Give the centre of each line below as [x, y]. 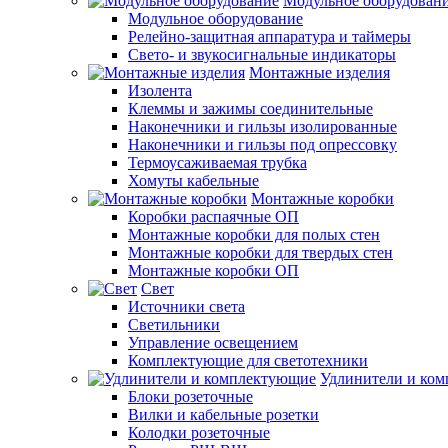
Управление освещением [213, 342]
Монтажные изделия [319, 72]
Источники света [186, 306]
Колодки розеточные [199, 432]
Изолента [160, 90]
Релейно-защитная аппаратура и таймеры [269, 36]
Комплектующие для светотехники [248, 360]
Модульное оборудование [215, 18]
